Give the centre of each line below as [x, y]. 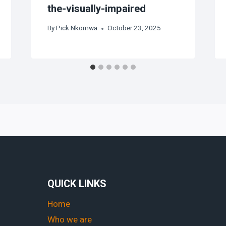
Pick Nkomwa [76, 29]
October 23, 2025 [134, 29]
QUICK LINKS [77, 184]
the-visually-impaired [96, 9]
